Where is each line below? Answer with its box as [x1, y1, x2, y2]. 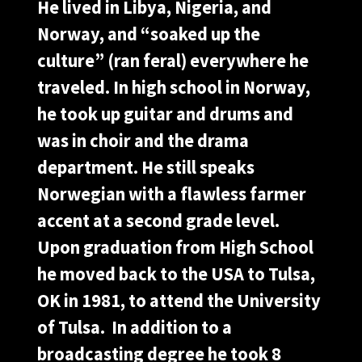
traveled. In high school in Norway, [37, 75, 310, 99]
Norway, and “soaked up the [37, 22, 260, 45]
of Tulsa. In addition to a [37, 315, 232, 339]
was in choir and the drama [37, 128, 249, 152]
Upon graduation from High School [37, 235, 314, 259]
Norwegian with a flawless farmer [37, 182, 306, 205]
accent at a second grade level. [37, 208, 280, 232]
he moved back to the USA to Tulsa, [37, 262, 315, 285]
